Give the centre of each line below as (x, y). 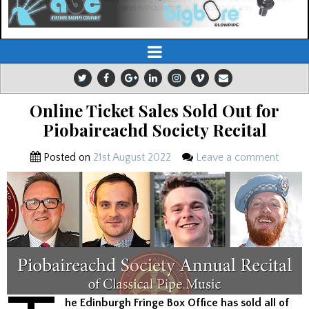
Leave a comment (237, 158)
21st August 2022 (132, 158)
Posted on (67, 158)
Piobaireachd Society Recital (154, 130)
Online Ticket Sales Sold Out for (154, 111)
